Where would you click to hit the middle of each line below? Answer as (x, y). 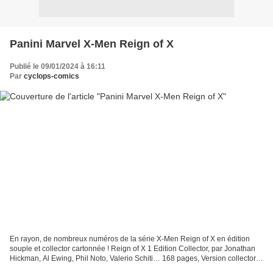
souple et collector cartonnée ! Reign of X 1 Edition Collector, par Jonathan (133, 249)
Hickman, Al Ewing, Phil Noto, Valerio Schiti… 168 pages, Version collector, (133, 259)
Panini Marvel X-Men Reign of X (92, 44)
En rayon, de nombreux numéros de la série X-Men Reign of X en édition (130, 239)
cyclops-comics (51, 76)
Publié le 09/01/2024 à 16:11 (58, 66)
